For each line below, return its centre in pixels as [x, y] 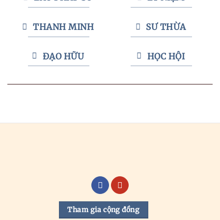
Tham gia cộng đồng [103, 209]
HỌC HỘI [166, 56]
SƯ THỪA [166, 27]
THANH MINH [64, 27]
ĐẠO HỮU [63, 56]
